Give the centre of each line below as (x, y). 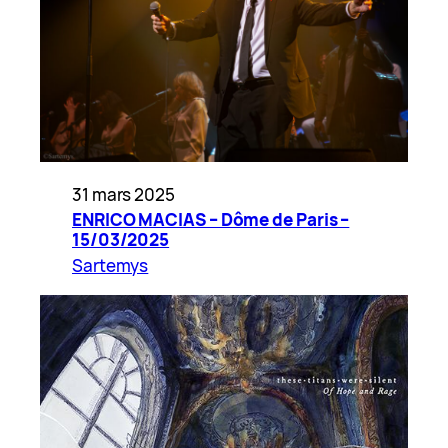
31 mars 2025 (123, 195)
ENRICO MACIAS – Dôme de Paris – (211, 220)
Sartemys (110, 266)
